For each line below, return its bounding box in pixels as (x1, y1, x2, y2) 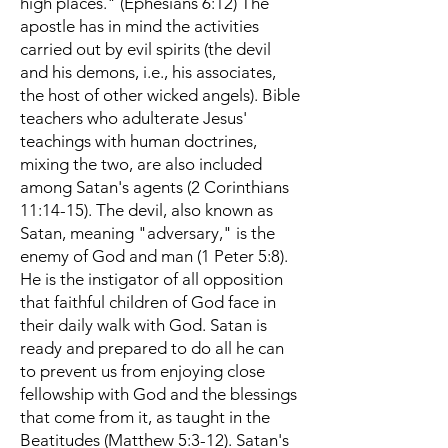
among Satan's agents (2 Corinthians (20, 177, 289, 197)
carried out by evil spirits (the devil (20, 39, 271, 59)
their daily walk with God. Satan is (20, 315, 267, 335)
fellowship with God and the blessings (20, 384, 297, 404)
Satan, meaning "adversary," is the (20, 223, 275, 243)
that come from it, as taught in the (20, 407, 270, 427)
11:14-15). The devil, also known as (20, 200, 273, 220)
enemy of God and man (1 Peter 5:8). (20, 246, 288, 266)
